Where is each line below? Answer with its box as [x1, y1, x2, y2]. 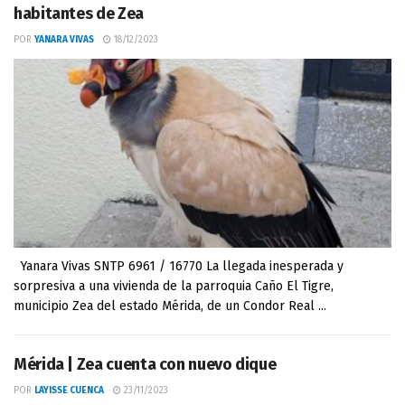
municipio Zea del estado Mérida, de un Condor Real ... [14, 298, 326, 314]
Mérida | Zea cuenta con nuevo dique [14, 354, 277, 374]
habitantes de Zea [14, 4, 144, 24]
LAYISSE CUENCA [34, 385, 104, 396]
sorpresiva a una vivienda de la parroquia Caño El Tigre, [14, 278, 334, 294]
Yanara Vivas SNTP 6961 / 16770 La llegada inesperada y [14, 259, 344, 274]
